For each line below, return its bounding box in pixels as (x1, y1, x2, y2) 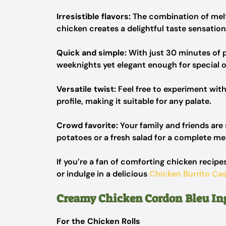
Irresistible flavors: (56, 11, 131, 22)
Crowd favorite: (56, 120, 118, 131)
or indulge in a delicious (56, 168, 149, 179)
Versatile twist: (56, 84, 116, 94)
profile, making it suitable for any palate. (56, 96, 211, 106)
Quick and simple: (56, 47, 127, 58)
